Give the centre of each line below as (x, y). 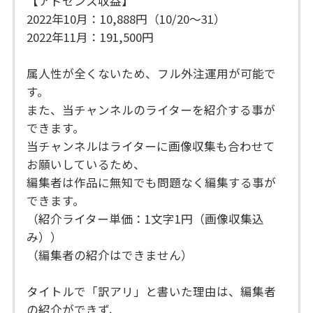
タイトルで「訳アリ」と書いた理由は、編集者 (152, 292)
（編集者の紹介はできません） (110, 255)
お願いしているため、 (86, 165)
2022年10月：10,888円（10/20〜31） (126, 19)
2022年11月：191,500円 (90, 37)
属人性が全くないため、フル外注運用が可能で (152, 74)
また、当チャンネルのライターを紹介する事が (151, 110)
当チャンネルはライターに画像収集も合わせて (151, 146)
